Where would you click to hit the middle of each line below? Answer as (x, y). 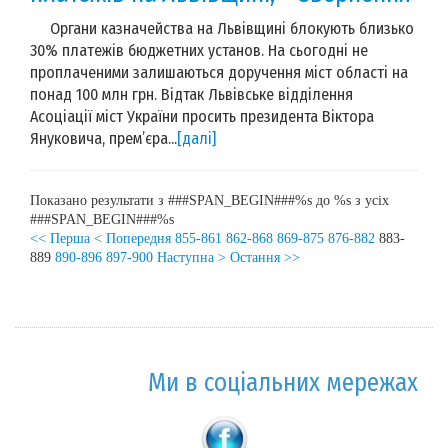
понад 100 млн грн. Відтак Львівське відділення (191, 94)
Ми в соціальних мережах (283, 382)
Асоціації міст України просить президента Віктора (202, 116)
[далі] (196, 138)
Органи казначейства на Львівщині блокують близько (222, 28)
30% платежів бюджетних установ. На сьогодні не (199, 50)
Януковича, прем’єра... (103, 138)
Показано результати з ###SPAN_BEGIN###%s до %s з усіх (209, 200)
